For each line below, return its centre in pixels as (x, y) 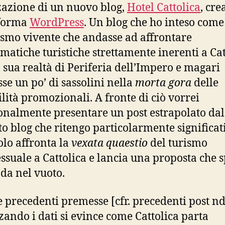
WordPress (57, 23)
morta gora (163, 83)
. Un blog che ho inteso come (154, 23)
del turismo (178, 143)
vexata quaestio (109, 143)
